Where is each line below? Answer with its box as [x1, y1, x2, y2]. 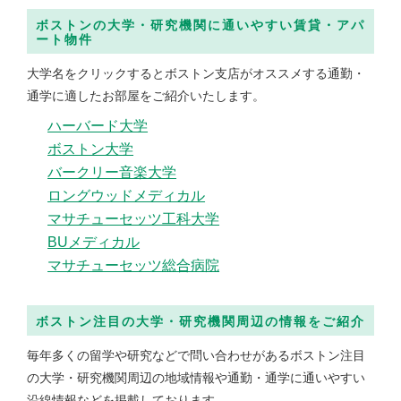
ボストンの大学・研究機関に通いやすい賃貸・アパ [36, 18, 365, 33]
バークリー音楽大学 [47, 164, 177, 181]
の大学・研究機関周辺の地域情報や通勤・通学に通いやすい [27, 370, 365, 385]
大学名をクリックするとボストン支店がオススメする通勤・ [27, 66, 365, 81]
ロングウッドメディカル [47, 187, 206, 204]
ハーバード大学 [47, 117, 149, 134]
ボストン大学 [47, 141, 134, 158]
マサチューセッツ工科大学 [47, 210, 220, 227]
